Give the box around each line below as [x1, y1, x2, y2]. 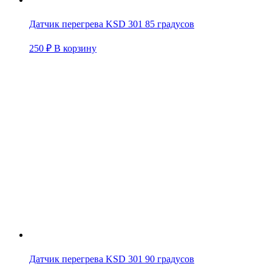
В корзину [54, 42, 97, 53]
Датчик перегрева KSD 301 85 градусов [29, 18, 194, 29]
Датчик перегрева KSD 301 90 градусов [29, 253, 194, 264]
